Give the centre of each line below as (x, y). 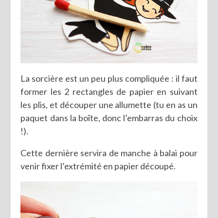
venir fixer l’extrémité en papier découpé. (98, 166)
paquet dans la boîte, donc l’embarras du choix (109, 118)
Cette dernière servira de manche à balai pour (109, 153)
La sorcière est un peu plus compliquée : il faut (109, 78)
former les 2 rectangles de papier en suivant (109, 91)
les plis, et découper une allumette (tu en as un (109, 104)
